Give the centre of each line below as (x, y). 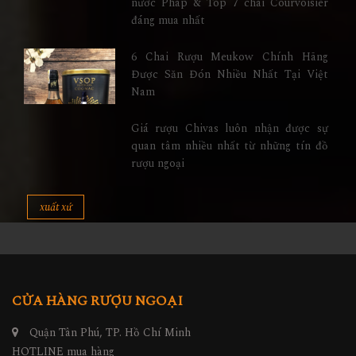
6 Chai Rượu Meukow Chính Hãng (229, 57)
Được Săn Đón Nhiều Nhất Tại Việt (229, 75)
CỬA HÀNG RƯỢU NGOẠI (97, 302)
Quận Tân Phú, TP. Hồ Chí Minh (108, 333)
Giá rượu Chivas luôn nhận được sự (229, 129)
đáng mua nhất (168, 21)
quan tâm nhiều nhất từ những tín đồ (229, 146)
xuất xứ (56, 207)
